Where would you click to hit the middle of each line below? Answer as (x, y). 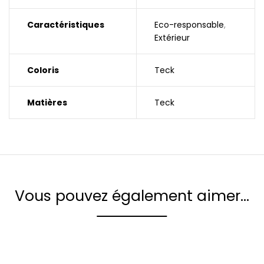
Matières (47, 103)
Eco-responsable (189, 25)
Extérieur (172, 38)
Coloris (43, 70)
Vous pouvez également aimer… (132, 196)
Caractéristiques (66, 25)
